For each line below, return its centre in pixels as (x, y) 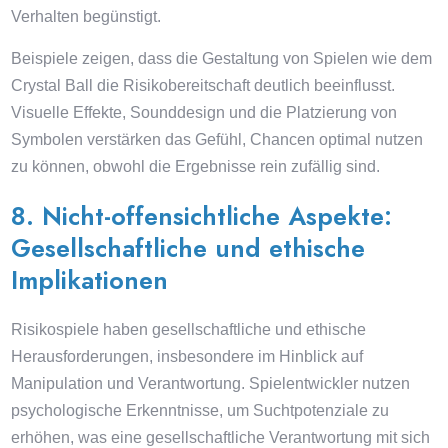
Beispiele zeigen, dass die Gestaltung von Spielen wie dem (222, 58)
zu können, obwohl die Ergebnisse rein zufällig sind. (196, 166)
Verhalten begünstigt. (86, 16)
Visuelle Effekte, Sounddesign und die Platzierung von (204, 112)
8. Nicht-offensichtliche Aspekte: (202, 216)
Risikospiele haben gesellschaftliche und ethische (189, 329)
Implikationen (90, 280)
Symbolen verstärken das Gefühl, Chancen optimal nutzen (217, 139)
